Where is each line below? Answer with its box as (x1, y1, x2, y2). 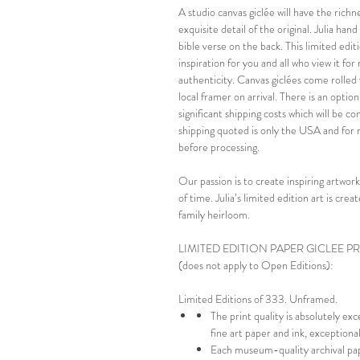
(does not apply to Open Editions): (178, 257, 333, 273)
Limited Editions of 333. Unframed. (178, 291, 337, 307)
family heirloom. (178, 207, 250, 223)
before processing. (178, 139, 260, 155)
